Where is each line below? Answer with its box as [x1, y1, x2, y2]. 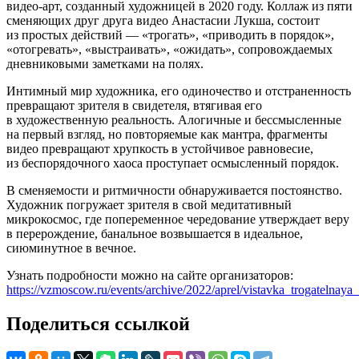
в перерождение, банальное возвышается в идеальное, [6, 226, 303, 240]
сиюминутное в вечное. [6, 240, 136, 255]
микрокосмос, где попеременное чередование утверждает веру [6, 212, 349, 226]
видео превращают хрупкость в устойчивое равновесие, [6, 141, 313, 155]
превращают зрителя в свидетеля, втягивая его [6, 98, 262, 112]
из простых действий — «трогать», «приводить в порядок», [6, 27, 334, 42]
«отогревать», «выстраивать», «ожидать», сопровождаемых [6, 42, 333, 56]
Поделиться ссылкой [6, 313, 190, 334]
